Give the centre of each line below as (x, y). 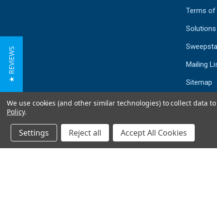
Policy (16, 112)
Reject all (85, 133)
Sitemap (199, 82)
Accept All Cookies (154, 133)
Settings (34, 133)
